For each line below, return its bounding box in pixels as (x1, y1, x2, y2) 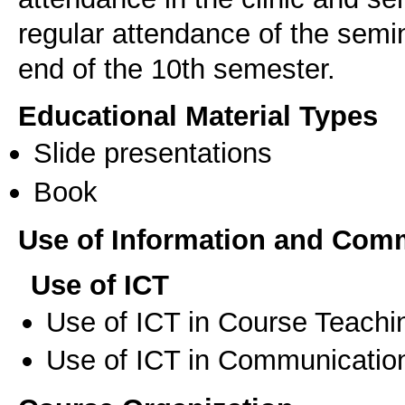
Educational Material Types (18, 99, 378, 133)
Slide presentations (33, 137, 272, 170)
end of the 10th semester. (18, 52, 335, 85)
